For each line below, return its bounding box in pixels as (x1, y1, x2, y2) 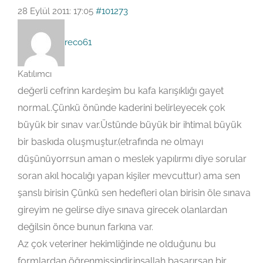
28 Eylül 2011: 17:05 (18, 6, 93, 17)
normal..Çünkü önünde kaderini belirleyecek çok (18, 102, 225, 114)
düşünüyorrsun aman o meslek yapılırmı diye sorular (18, 153, 247, 165)
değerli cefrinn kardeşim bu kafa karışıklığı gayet (18, 85, 224, 97)
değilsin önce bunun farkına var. (18, 221, 153, 233)
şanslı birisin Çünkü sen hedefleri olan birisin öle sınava (18, 187, 251, 199)
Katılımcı (18, 69, 52, 80)
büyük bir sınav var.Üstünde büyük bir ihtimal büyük (18, 119, 241, 131)
